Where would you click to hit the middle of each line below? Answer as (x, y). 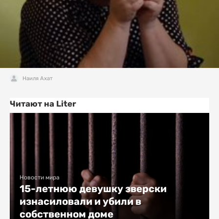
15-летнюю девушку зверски (93, 189)
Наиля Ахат (38, 78)
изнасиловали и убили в (80, 202)
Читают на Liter (43, 104)
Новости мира (40, 178)
